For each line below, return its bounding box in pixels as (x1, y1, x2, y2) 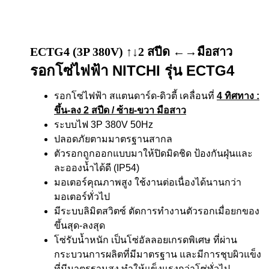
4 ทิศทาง (217, 91, 256, 101)
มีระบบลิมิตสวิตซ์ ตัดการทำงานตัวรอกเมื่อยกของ (54, 206, 259, 217)
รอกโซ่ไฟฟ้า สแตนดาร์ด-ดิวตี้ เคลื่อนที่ (54, 91, 217, 101)
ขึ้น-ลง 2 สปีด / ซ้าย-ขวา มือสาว (54, 105, 186, 116)
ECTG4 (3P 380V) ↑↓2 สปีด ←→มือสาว (30, 45, 232, 59)
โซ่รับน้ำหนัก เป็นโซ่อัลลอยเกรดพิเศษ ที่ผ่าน (54, 235, 237, 246)
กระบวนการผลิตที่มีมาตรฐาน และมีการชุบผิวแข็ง (54, 249, 261, 260)
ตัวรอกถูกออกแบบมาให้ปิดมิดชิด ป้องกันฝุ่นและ (54, 148, 253, 159)
